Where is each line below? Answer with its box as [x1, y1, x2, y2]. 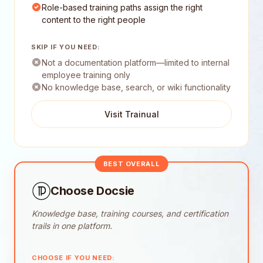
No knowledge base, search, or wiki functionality [42, 82, 231, 93]
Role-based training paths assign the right [42, 2, 203, 13]
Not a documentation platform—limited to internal [42, 58, 230, 68]
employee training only [42, 70, 130, 80]
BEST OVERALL [103, 160, 160, 168]
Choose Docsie [50, 184, 134, 198]
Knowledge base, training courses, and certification [32, 208, 228, 219]
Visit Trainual [104, 109, 159, 120]
